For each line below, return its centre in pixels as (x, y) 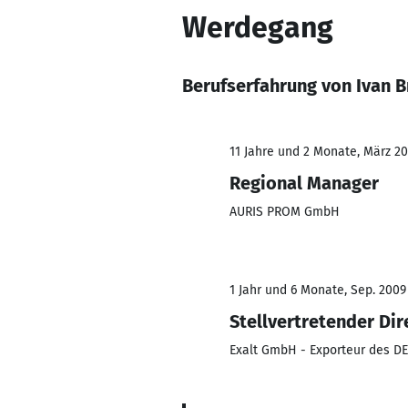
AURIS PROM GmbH (285, 212)
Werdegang (258, 27)
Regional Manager (304, 183)
